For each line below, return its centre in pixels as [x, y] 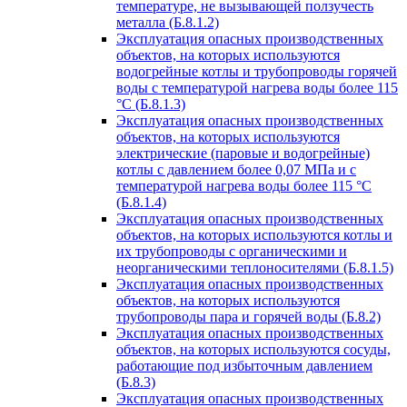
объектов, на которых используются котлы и [254, 235]
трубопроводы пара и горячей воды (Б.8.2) [248, 317]
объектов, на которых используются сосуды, [253, 349]
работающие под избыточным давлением [244, 366]
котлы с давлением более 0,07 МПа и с [236, 169]
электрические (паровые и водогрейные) [243, 153]
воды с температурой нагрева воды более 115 [257, 88]
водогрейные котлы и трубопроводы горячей [257, 71]
